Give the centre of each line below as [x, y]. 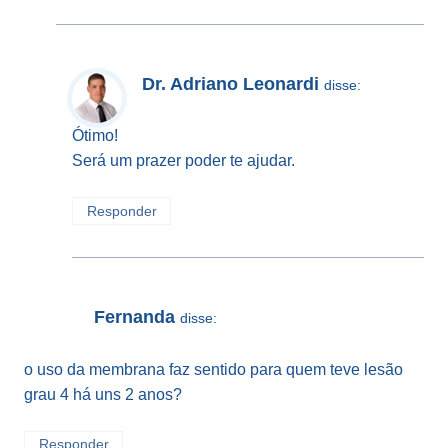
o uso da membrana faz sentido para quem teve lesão [213, 369]
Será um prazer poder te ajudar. [183, 160]
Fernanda [134, 317]
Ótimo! [95, 135]
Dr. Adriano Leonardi [230, 83]
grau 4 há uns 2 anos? [103, 394]
